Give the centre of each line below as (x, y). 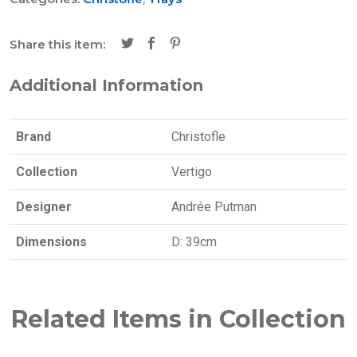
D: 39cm (194, 242)
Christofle (198, 137)
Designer (44, 207)
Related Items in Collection (178, 319)
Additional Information (106, 85)
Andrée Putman (214, 207)
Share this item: (57, 44)
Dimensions (51, 242)
